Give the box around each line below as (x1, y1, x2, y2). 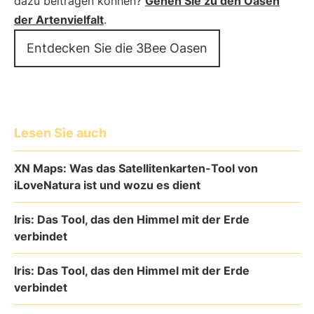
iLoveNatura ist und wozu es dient (14, 178, 200, 192)
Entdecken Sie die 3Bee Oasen (27, 41, 207, 55)
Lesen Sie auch (14, 125, 107, 140)
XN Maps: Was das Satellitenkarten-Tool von (14, 161, 258, 175)
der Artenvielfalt (14, 13, 104, 27)
